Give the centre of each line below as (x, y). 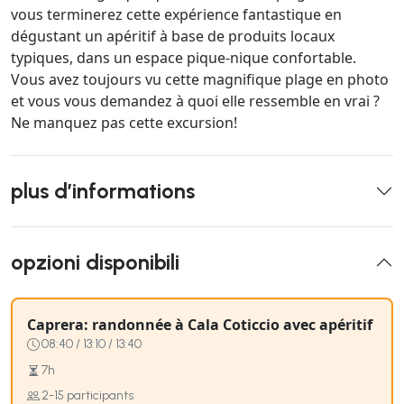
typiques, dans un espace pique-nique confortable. (184, 58)
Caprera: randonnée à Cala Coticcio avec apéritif (200, 325)
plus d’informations (103, 192)
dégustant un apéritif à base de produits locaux (173, 37)
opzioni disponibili (95, 263)
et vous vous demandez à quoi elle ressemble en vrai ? (195, 101)
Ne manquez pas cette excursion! (124, 123)
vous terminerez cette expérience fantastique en (176, 15)
